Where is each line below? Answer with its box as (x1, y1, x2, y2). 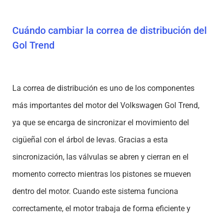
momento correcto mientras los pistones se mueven (12, 169, 191, 179)
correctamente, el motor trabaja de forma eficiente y (12, 203, 191, 213)
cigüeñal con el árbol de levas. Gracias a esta (12, 135, 168, 144)
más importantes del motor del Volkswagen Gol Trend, (12, 100, 199, 110)
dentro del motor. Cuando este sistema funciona (12, 186, 178, 196)
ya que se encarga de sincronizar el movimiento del (12, 117, 189, 127)
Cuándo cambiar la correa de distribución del (12, 24, 207, 36)
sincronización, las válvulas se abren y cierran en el (12, 152, 189, 162)
